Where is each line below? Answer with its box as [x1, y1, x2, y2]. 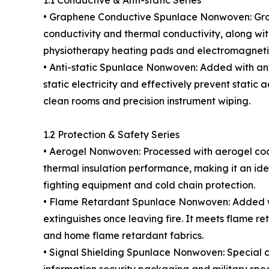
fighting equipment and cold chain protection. [43, 179, 255, 191]
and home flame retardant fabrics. [43, 229, 204, 241]
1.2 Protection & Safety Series [43, 128, 180, 141]
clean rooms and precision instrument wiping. [43, 95, 250, 107]
